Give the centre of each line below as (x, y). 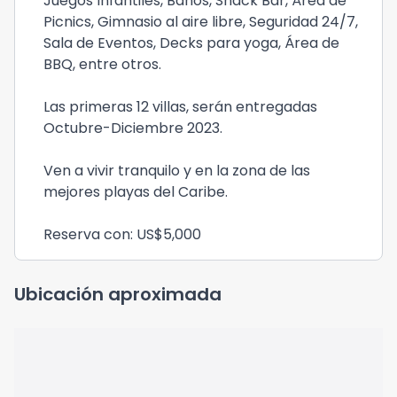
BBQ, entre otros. (102, 64)
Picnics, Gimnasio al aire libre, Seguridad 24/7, (201, 22)
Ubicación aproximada (118, 294)
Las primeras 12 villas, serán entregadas (180, 107)
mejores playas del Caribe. (136, 192)
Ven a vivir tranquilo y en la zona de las (177, 171)
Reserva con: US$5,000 (122, 234)
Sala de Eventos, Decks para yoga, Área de (191, 43)
